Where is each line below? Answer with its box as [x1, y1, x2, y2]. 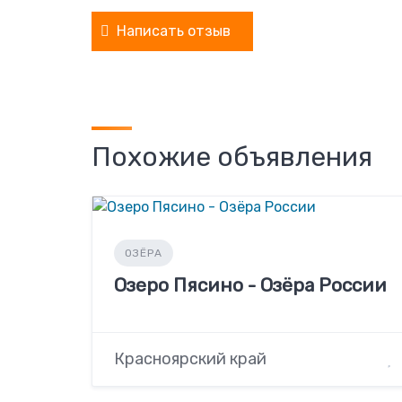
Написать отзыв [117, 22, 231, 39]
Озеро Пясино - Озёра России [114, 274, 387, 296]
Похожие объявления [92, 141, 372, 173]
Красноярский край [114, 349, 267, 370]
